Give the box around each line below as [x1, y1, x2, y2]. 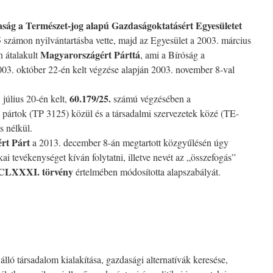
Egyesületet [196, 18, 242, 32]
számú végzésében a [111, 92, 191, 105]
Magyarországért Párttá [40, 48, 140, 62]
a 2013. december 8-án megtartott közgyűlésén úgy [30, 136, 229, 149]
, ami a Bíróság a [140, 48, 205, 61]
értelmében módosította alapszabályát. [73, 165, 221, 178]
